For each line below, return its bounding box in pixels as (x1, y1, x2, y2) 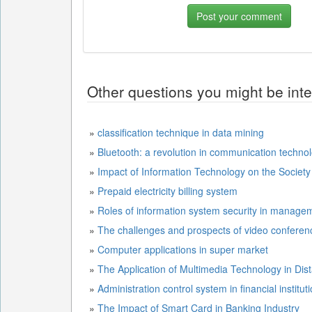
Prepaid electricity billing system (97, 184, 237, 198)
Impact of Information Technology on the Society (97, 164, 311, 178)
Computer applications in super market (97, 242, 268, 256)
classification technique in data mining (97, 125, 264, 139)
